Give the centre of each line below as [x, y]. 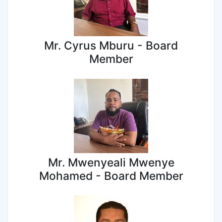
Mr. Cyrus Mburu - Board [111, 46]
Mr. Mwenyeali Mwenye [111, 162]
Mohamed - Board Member [111, 175]
